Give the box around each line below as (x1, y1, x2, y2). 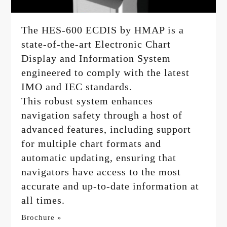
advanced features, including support (21, 124, 192, 135)
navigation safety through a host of (21, 109, 183, 121)
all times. (21, 195, 65, 206)
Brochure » (21, 213, 62, 222)
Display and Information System (21, 53, 171, 64)
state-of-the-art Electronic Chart (21, 39, 171, 50)
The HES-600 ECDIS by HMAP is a (21, 24, 184, 36)
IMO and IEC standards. (21, 81, 133, 93)
